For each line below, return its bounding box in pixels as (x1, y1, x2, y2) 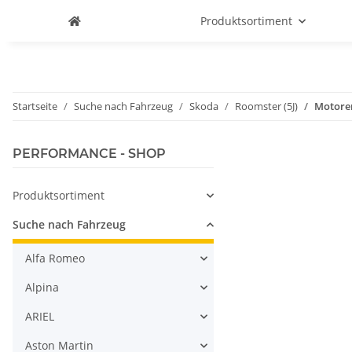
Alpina (25, 280, 59, 295)
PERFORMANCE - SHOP (13, 146, 166, 161)
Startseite (13, 99, 57, 113)
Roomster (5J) (235, 99, 298, 113)
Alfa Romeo (25, 251, 85, 266)
